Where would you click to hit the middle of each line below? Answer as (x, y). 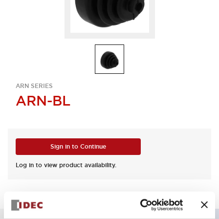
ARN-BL (43, 101)
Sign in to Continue (78, 147)
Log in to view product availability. (66, 165)
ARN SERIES (34, 86)
